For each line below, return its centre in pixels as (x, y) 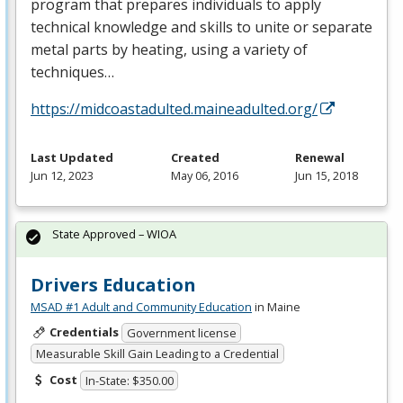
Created (195, 157)
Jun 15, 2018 (327, 175)
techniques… (72, 72)
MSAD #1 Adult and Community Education (141, 306)
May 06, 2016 (204, 175)
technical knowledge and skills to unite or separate (201, 27)
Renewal (320, 157)
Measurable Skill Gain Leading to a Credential (157, 353)
